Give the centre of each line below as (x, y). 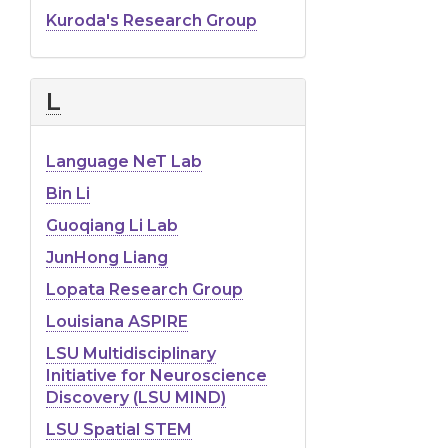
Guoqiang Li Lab (112, 225)
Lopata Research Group (144, 289)
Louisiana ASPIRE (117, 321)
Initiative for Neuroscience (156, 375)
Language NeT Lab (124, 161)
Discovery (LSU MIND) (136, 397)
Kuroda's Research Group (151, 20)
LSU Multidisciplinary (131, 353)
